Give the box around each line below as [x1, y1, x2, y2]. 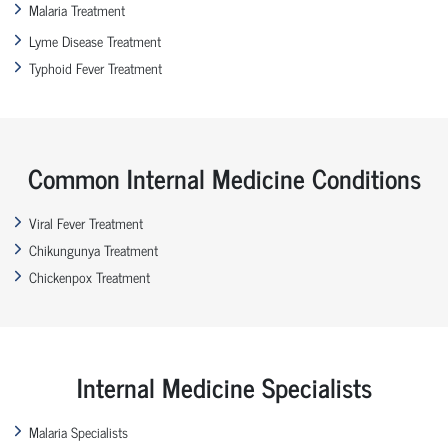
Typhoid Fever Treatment [29, 55, 162, 79]
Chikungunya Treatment [29, 237, 158, 261]
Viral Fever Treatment [29, 210, 143, 234]
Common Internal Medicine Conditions [27, 155, 421, 199]
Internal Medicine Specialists [76, 364, 372, 408]
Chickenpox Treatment [29, 264, 150, 288]
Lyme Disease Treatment [29, 28, 161, 52]
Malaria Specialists [29, 419, 128, 443]
